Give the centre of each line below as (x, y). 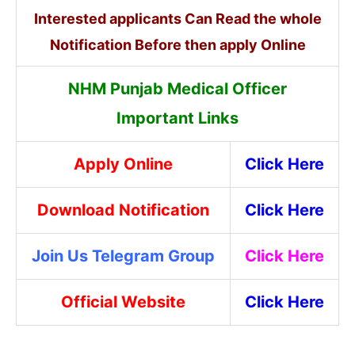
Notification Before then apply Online (177, 45)
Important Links (177, 118)
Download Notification (123, 210)
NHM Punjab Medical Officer (177, 89)
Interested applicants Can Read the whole (177, 19)
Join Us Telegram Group (123, 256)
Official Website (123, 302)
